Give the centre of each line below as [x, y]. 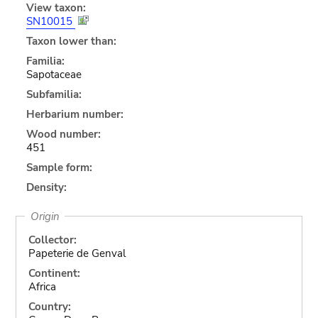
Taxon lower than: [71, 41]
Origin [45, 216]
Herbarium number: [75, 114]
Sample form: [59, 167]
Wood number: [63, 134]
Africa [42, 286]
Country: [49, 306]
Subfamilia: [54, 94]
